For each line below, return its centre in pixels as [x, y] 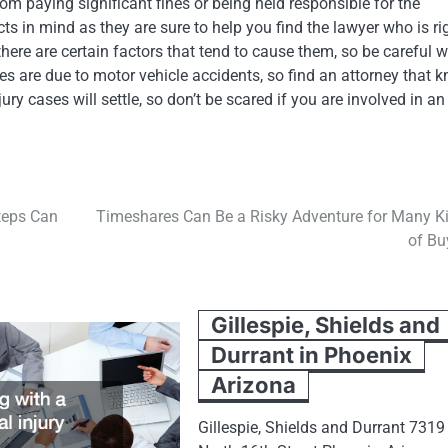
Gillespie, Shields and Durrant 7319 [322, 427]
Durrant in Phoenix [312, 354]
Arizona [254, 384]
